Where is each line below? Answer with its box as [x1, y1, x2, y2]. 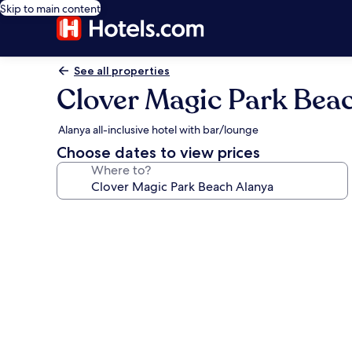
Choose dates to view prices [57, 143, 260, 162]
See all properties [74, 64, 170, 78]
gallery [56, 228, 119, 251]
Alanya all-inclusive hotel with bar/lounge [58, 123, 258, 137]
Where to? [91, 162, 151, 178]
